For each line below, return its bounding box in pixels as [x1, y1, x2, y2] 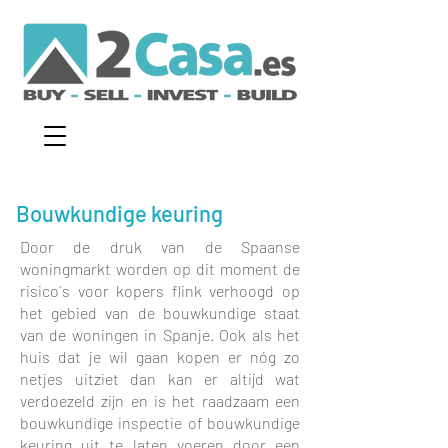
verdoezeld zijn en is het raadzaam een [20, 391, 300, 410]
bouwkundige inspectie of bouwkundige [20, 413, 300, 432]
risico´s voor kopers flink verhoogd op [20, 281, 300, 300]
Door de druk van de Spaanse [20, 237, 300, 256]
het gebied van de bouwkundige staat [20, 303, 300, 322]
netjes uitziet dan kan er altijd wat [20, 369, 300, 388]
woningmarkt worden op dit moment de [20, 259, 300, 278]
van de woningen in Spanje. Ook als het [20, 325, 300, 344]
